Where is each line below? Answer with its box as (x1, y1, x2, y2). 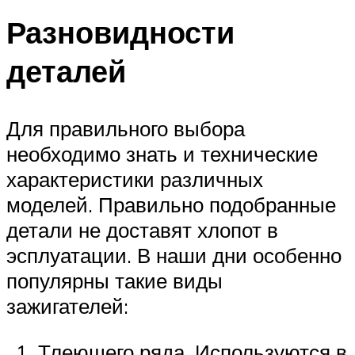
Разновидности (6, 13, 235, 52)
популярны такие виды (6, 268, 223, 294)
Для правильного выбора (6, 116, 245, 142)
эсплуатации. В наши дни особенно (6, 242, 342, 269)
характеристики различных (6, 166, 263, 193)
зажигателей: (6, 293, 128, 319)
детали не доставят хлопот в (6, 217, 278, 243)
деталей (6, 52, 126, 91)
